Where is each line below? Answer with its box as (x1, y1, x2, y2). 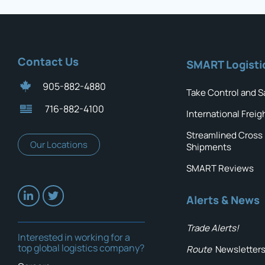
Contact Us (18, 54, 79, 70)
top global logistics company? (18, 241, 144, 255)
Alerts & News (186, 192, 260, 208)
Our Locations (30, 138, 88, 151)
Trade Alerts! (186, 222, 239, 235)
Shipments (186, 141, 231, 154)
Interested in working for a (18, 231, 130, 244)
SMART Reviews (186, 162, 254, 175)
